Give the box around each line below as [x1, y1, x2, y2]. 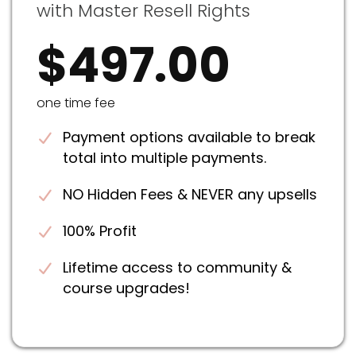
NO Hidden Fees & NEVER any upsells [62, 184, 317, 204]
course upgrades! [62, 278, 190, 298]
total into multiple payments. [62, 148, 266, 168]
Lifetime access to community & [62, 257, 292, 277]
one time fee [37, 94, 115, 112]
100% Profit [62, 221, 137, 241]
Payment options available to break [62, 127, 315, 147]
